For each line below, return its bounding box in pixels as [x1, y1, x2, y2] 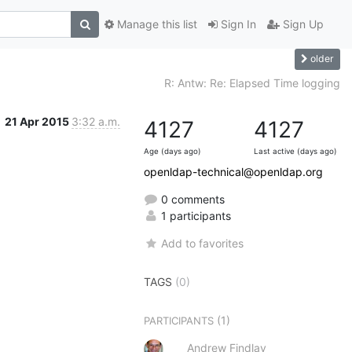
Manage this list [114, 17, 197, 31]
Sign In [218, 17, 256, 31]
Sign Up [280, 17, 324, 31]
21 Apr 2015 [5, 114, 71, 128]
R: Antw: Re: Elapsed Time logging [164, 75, 340, 90]
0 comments [158, 192, 225, 206]
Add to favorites [161, 236, 244, 250]
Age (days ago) [144, 146, 201, 156]
